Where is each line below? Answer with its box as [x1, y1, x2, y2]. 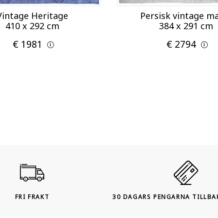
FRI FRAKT [15, 192, 50, 201]
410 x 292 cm [5, 19, 59, 32]
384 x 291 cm [159, 19, 213, 32]
